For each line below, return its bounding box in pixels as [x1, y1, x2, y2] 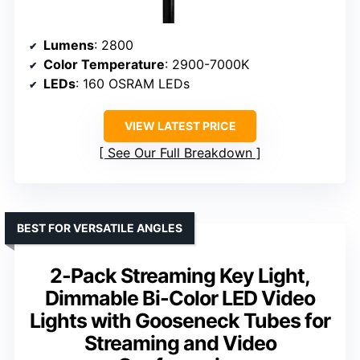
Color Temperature [43, 56, 165, 73]
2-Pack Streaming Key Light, [50, 264, 310, 288]
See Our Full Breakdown [108, 145, 252, 162]
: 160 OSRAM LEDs [76, 76, 190, 92]
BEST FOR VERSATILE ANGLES [17, 221, 182, 235]
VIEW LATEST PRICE [124, 119, 236, 133]
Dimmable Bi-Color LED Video [45, 286, 315, 311]
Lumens [43, 37, 94, 54]
